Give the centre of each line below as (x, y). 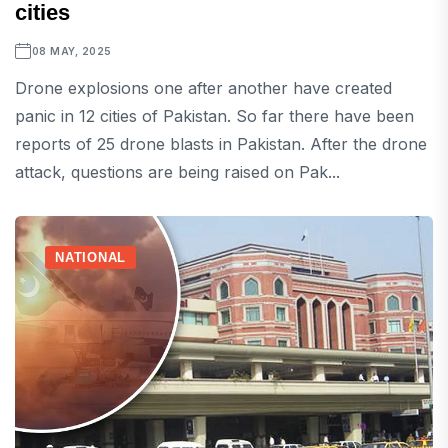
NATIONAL (91, 258)
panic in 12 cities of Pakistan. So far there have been (214, 116)
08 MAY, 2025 (71, 51)
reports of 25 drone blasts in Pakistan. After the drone (221, 144)
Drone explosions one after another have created (203, 88)
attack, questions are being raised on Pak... (177, 172)
